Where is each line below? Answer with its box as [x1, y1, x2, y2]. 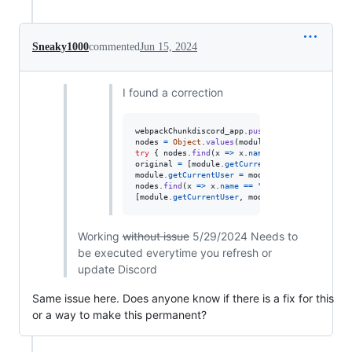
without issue [122, 229, 189, 243]
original [135, 159, 173, 168]
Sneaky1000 [32, 40, 89, 53]
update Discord [77, 262, 157, 276]
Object [173, 137, 201, 146]
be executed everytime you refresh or [77, 245, 272, 259]
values [206, 137, 234, 146]
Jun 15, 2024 [140, 40, 197, 53]
